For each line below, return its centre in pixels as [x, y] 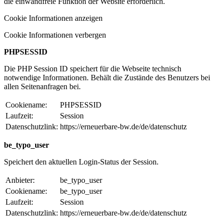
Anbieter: [20, 180]
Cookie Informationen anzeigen [53, 18]
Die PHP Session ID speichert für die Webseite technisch [93, 68]
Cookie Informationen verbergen [55, 35]
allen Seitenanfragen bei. [42, 86]
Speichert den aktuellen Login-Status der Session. [81, 162]
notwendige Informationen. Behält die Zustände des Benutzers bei [107, 77]
